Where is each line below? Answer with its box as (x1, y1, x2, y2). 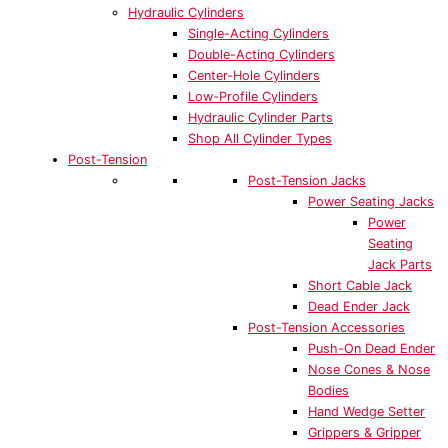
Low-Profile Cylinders (188, 89, 318, 105)
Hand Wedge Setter (308, 404, 425, 420)
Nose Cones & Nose (308, 362, 430, 378)
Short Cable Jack (308, 278, 412, 294)
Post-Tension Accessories (248, 320, 405, 336)
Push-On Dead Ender (308, 341, 435, 357)
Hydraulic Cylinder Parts (188, 110, 333, 126)
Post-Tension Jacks (248, 173, 366, 189)
